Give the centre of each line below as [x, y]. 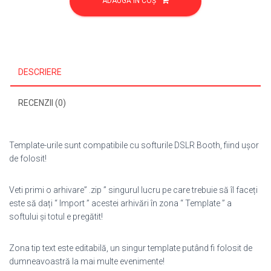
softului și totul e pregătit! [56, 216]
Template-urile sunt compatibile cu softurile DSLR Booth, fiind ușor [134, 145]
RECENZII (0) [42, 103]
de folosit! [28, 158]
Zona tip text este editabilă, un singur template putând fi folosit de [131, 248]
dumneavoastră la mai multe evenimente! [87, 261]
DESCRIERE [40, 72]
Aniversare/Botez [44, 12]
